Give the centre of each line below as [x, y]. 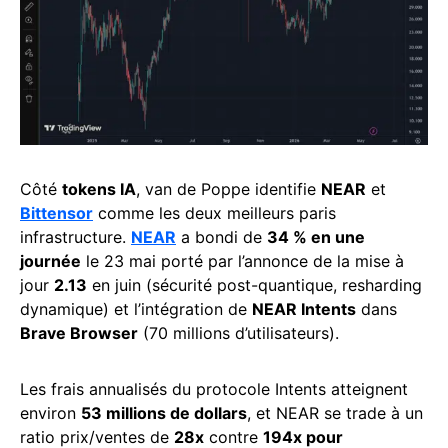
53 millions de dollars [164, 412]
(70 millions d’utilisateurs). [238, 332]
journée [50, 260]
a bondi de [221, 236]
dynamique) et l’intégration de [136, 308]
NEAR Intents [304, 308]
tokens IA [99, 188]
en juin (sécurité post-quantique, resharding [254, 284]
